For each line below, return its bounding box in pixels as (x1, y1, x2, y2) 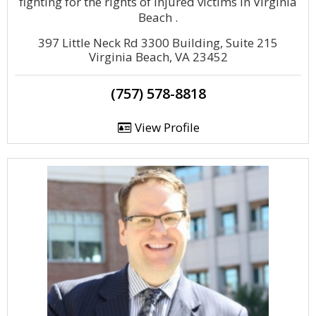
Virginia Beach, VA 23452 (88, 49, 228, 65)
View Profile (131, 119, 200, 135)
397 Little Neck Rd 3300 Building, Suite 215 (38, 35, 278, 51)
